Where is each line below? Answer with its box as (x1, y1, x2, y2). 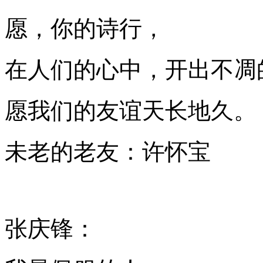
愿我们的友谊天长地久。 (5, 98, 257, 123)
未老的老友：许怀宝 (5, 139, 211, 164)
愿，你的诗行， (5, 16, 165, 41)
